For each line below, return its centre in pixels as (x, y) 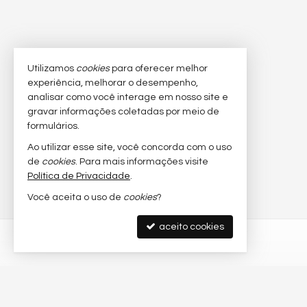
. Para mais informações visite (142, 162)
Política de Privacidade (79, 176)
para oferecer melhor (159, 69)
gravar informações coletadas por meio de (123, 112)
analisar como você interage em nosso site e (128, 97)
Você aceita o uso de (75, 197)
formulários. (53, 126)
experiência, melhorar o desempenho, (113, 83)
